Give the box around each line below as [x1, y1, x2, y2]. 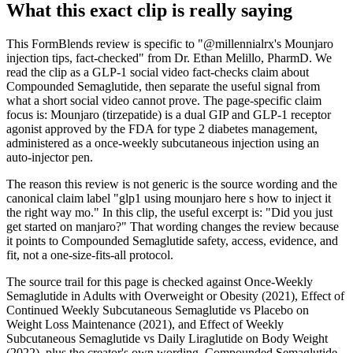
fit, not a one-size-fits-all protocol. [6, 247, 173, 262]
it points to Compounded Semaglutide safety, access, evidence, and [6, 233, 338, 247]
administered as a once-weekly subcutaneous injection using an [6, 136, 319, 150]
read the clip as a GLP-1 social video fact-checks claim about [6, 65, 309, 79]
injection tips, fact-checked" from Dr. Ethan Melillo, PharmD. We [6, 50, 332, 65]
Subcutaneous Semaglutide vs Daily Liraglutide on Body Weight [6, 331, 328, 345]
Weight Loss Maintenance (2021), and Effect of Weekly [6, 317, 284, 331]
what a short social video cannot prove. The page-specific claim [6, 93, 321, 107]
